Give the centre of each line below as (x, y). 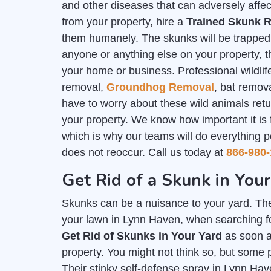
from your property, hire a (124, 22)
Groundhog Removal (160, 87)
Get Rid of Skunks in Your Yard (142, 236)
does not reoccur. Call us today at (144, 152)
